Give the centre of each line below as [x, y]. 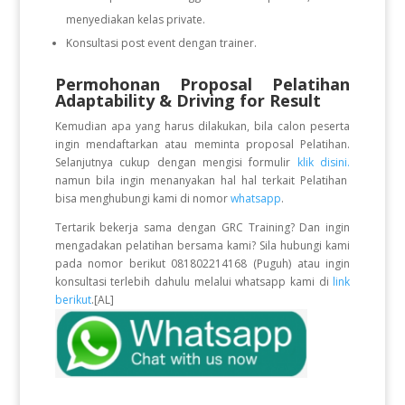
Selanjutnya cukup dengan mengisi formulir [176, 162]
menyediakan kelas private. [135, 19]
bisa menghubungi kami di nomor [141, 198]
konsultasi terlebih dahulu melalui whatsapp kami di [194, 282]
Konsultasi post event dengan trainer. [161, 43]
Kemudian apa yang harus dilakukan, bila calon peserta [202, 126]
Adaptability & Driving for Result [188, 100]
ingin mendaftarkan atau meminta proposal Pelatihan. [202, 144]
